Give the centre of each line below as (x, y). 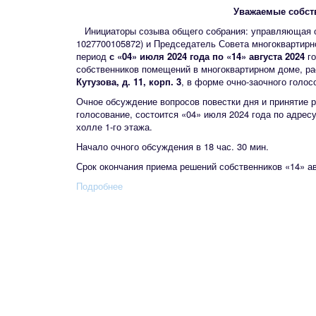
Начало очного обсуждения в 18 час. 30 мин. (174, 146)
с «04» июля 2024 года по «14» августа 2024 (207, 56)
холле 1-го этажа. (116, 127)
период (93, 56)
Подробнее (99, 186)
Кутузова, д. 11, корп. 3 (129, 81)
